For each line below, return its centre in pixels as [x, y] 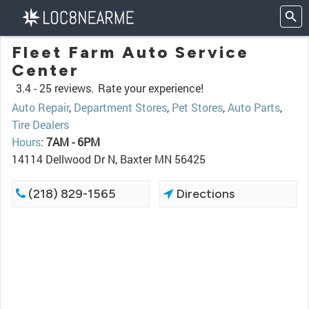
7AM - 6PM [73, 142]
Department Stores [120, 107]
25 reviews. [67, 88]
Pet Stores [197, 107]
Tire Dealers [40, 124]
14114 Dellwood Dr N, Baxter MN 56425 [109, 159]
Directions [204, 194]
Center [46, 70]
